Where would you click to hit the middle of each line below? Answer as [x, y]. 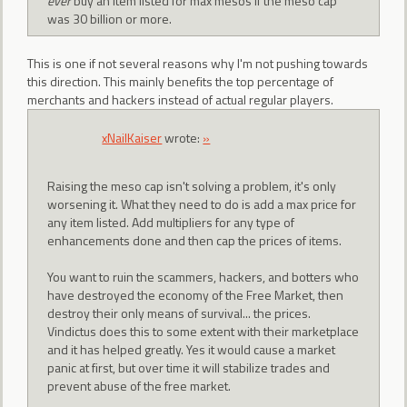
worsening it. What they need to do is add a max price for [202, 203]
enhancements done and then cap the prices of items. [195, 240]
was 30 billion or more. [110, 19]
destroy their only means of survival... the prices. [179, 313]
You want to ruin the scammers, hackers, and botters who [203, 276]
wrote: [183, 138]
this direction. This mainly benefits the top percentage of [180, 81]
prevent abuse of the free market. [139, 385]
